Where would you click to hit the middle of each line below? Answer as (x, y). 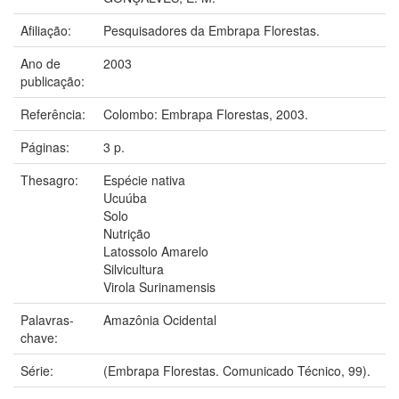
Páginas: (47, 147)
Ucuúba (125, 197)
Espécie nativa (144, 179)
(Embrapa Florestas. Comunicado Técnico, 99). (237, 370)
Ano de (41, 63)
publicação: (54, 81)
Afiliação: (48, 30)
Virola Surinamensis (159, 286)
